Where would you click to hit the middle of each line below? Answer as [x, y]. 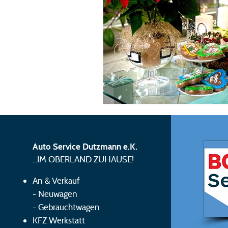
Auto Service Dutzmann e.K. [85, 146]
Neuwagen [58, 194]
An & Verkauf [56, 180]
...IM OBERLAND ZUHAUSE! [83, 159]
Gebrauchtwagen [69, 207]
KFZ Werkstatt [59, 220]
